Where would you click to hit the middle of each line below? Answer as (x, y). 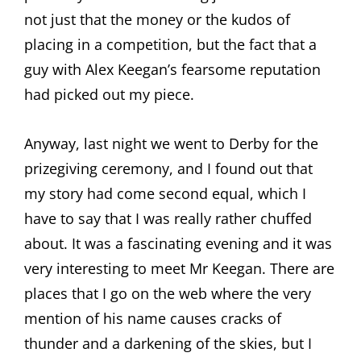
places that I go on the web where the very (168, 293)
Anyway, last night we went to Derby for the (171, 143)
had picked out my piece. (109, 94)
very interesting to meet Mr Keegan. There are (179, 268)
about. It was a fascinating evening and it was (178, 243)
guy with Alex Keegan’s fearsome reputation (172, 69)
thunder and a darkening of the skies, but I (168, 343)
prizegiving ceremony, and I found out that (168, 168)
